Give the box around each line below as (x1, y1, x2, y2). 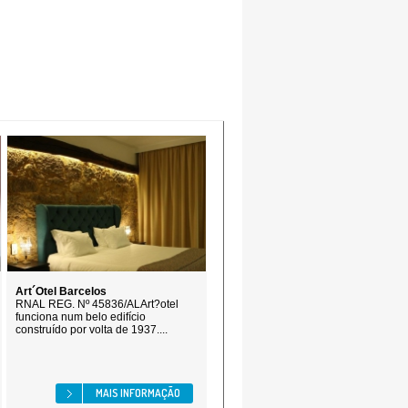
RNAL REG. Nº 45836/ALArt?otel (15, 298, 178, 311)
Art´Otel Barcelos (15, 285, 107, 298)
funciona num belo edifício (15, 311, 146, 323)
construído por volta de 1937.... (15, 323, 168, 336)
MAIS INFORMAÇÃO (96, 386, 180, 400)
